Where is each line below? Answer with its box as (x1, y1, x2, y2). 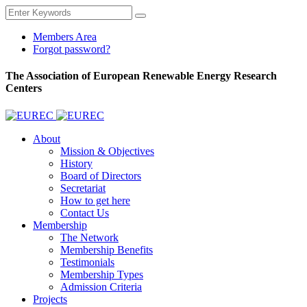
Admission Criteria (60, 280, 142, 293)
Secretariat (60, 182, 106, 194)
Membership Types (60, 268, 143, 280)
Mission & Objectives (60, 145, 154, 157)
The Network (60, 231, 119, 243)
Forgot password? (33, 43, 110, 55)
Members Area (33, 31, 97, 42)
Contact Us (60, 206, 109, 219)
